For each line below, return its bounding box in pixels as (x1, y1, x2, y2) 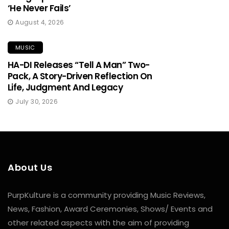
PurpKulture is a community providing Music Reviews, (8, 189, 205, 200)
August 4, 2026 (15, 17, 64, 27)
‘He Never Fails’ (8, 2, 71, 14)
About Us (8, 161, 53, 174)
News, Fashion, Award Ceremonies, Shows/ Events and (8, 203, 213, 214)
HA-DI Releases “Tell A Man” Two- (8, 58, 150, 71)
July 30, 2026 (15, 97, 58, 106)
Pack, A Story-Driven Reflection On (8, 70, 152, 82)
